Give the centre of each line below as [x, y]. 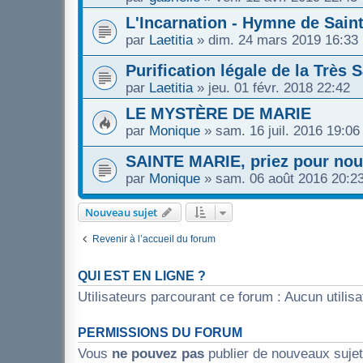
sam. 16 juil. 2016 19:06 [288, 130]
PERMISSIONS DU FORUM [160, 332]
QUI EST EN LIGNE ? [142, 275]
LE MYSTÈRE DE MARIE [218, 113]
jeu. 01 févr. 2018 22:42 [279, 87]
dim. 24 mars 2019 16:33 [283, 39]
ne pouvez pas [158, 353]
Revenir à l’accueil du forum [154, 239]
